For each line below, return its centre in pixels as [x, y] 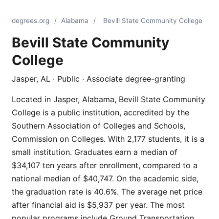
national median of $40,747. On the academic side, [105, 178]
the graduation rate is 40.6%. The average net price [107, 192]
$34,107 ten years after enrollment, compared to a [105, 165]
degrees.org [31, 21]
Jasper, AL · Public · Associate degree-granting [99, 79]
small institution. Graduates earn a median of [95, 152]
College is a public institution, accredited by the [100, 112]
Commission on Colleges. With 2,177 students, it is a [108, 139]
